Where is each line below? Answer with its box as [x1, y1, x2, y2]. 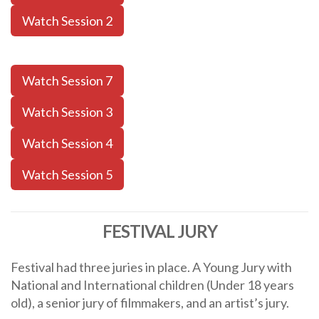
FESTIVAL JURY [102, 220, 217, 241]
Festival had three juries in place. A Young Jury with [11, 258, 292, 275]
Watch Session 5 [22, 166, 113, 182]
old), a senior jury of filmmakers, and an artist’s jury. [11, 294, 289, 310]
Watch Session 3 [22, 103, 113, 120]
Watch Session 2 [22, 12, 113, 28]
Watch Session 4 [22, 135, 113, 151]
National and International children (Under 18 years [11, 276, 294, 293]
